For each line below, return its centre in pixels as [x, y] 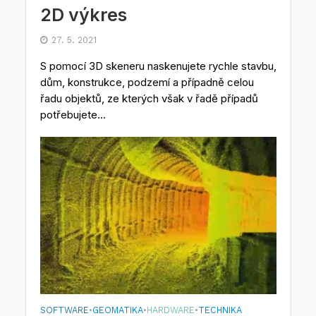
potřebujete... [73, 114]
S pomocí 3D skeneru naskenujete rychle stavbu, [158, 66]
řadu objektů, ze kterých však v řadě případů [149, 98]
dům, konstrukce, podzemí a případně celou [147, 82]
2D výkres [83, 14]
